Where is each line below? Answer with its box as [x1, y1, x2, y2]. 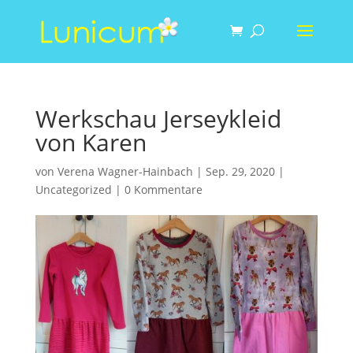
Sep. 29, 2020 [205, 164, 275, 179]
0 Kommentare [124, 182, 203, 197]
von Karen [35, 126, 147, 158]
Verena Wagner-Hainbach [57, 164, 193, 179]
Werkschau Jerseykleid [35, 102, 281, 135]
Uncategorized [35, 182, 112, 197]
